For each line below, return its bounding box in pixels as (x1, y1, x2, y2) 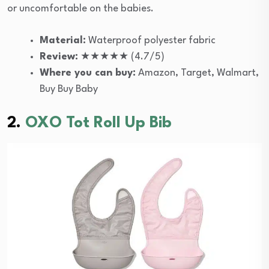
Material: (40, 35, 86, 46)
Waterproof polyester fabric (86, 35, 216, 46)
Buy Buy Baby (40, 84, 98, 95)
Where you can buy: (40, 68, 136, 79)
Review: (40, 52, 78, 62)
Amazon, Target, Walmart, (136, 68, 259, 79)
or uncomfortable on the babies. (7, 4, 154, 14)
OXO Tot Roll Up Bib (25, 115, 172, 131)
